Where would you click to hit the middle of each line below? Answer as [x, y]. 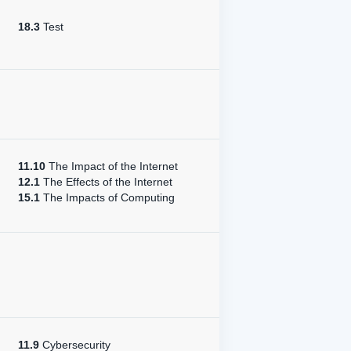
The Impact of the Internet [112, 166]
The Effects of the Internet [106, 182]
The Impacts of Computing [107, 197]
